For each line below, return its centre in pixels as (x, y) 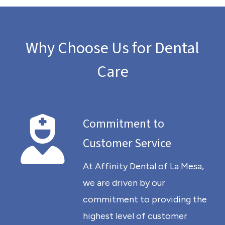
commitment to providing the (145, 199)
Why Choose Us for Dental (113, 48)
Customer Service (127, 143)
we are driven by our (124, 183)
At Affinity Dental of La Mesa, (143, 166)
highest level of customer (135, 216)
